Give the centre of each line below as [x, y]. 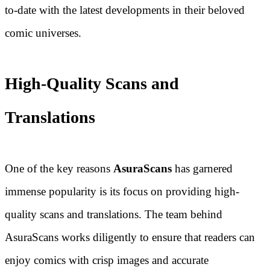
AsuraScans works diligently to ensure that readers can [130, 237]
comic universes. [43, 33]
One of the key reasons [59, 168]
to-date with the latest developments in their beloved [125, 10]
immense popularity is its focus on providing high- [122, 191]
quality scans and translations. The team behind [114, 214]
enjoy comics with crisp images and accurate [107, 260]
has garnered [202, 168]
